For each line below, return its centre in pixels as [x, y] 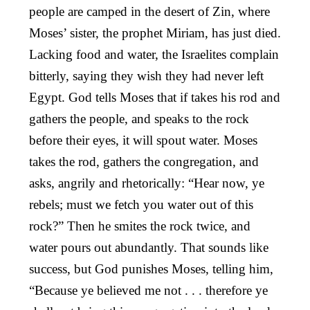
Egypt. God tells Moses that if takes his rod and [155, 97]
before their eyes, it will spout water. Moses [143, 140]
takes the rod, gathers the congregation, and [144, 161]
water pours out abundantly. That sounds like [149, 247]
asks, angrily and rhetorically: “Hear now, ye [147, 183]
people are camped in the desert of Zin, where [149, 11]
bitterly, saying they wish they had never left [146, 75]
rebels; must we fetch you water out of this [141, 204]
